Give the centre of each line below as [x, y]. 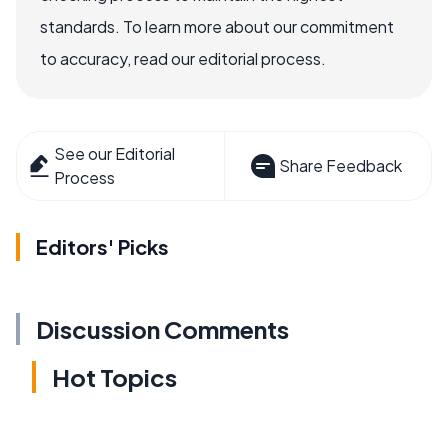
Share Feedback [340, 165]
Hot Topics [114, 376]
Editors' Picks [102, 246]
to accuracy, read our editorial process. [183, 58]
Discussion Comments [162, 328]
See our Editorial [115, 153]
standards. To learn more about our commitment [217, 26]
